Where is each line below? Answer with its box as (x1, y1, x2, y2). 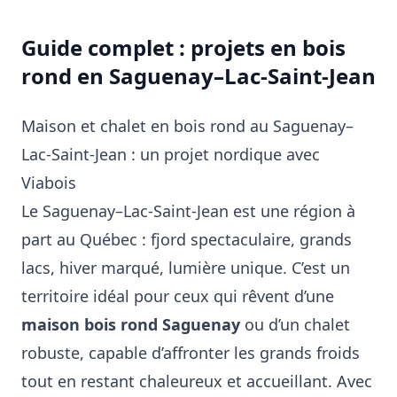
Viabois (21, 172, 76, 193)
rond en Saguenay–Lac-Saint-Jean (21, 61, 376, 90)
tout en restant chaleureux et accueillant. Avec (21, 370, 372, 392)
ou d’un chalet (240, 314, 350, 335)
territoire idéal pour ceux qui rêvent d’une (21, 285, 334, 307)
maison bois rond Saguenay (21, 314, 240, 335)
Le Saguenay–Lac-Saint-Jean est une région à (21, 200, 355, 222)
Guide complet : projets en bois (21, 33, 346, 62)
